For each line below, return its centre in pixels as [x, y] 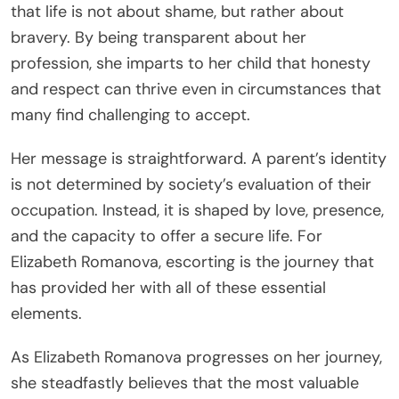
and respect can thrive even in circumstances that [196, 89]
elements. [46, 313]
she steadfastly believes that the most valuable [185, 383]
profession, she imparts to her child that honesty [191, 63]
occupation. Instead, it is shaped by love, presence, [197, 210]
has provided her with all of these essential [168, 287]
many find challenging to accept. [130, 114]
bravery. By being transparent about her [159, 37]
